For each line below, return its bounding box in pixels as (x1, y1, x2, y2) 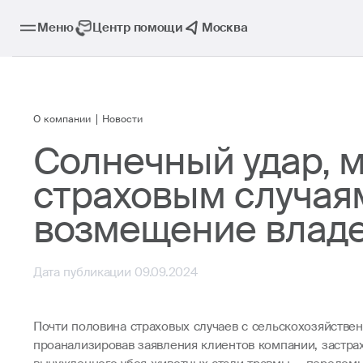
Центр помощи (92, 19, 183, 36)
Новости (102, 113, 143, 126)
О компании (32, 113, 91, 126)
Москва (202, 19, 248, 36)
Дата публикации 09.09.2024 (32, 263, 198, 280)
